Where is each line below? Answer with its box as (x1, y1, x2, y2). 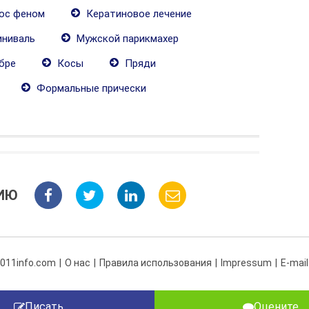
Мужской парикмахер (74, 32, 179, 45)
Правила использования (99, 257, 212, 268)
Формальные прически (34, 82, 146, 94)
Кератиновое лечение (83, 8, 192, 20)
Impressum (221, 257, 272, 268)
